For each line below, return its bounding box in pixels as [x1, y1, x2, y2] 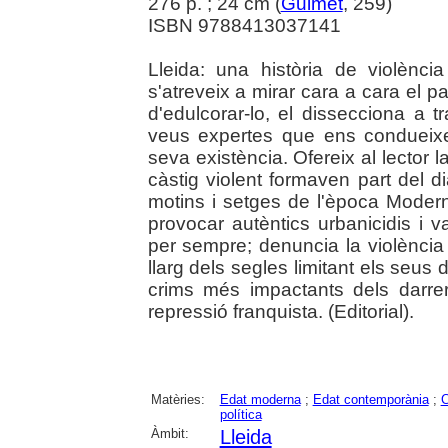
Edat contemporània [312, 391, 429, 407]
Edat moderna [219, 391, 301, 407]
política [219, 406, 262, 422]
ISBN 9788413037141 [147, 14, 341, 36]
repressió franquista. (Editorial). [147, 300, 414, 322]
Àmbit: [150, 425, 189, 441]
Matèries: [150, 391, 205, 407]
